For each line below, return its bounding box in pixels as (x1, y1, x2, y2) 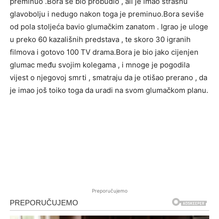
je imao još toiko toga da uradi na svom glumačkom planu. (10, 86, 208, 95)
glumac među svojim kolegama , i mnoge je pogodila (10, 60, 190, 70)
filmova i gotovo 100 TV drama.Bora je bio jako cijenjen (10, 47, 198, 57)
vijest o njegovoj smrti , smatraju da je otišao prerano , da (10, 73, 207, 83)
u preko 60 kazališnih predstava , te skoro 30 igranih (10, 35, 191, 44)
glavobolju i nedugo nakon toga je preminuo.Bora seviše (10, 9, 204, 19)
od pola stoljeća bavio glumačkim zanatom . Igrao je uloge (10, 22, 208, 32)
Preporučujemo (91, 188, 128, 194)
